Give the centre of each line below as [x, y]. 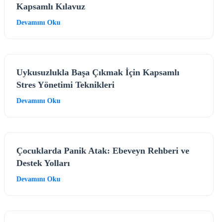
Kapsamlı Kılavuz [51, 6]
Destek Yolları [43, 163]
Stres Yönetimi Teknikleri [65, 84]
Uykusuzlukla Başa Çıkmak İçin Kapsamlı [98, 72]
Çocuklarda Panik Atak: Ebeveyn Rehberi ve [103, 150]
